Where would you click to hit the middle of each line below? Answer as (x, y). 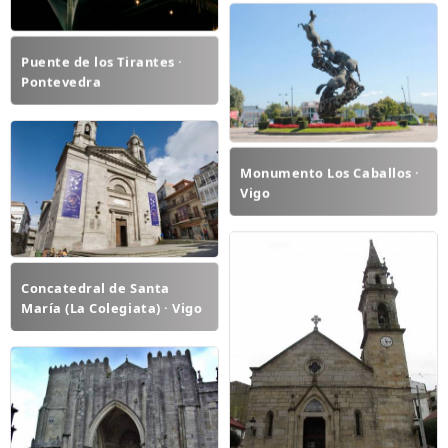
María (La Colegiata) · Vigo (112, 308)
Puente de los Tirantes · (102, 61)
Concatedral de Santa (95, 288)
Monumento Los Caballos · (330, 173)
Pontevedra (61, 81)
